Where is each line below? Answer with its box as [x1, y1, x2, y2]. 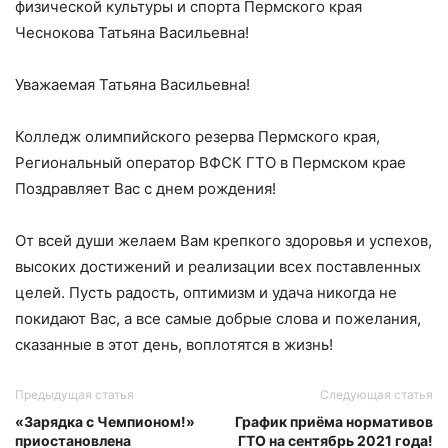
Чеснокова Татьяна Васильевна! [15, 22, 249, 42]
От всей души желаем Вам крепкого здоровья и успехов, [15, 230, 432, 250]
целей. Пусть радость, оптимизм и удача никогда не [15, 282, 397, 302]
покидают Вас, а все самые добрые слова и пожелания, [15, 308, 421, 328]
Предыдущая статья [15, 386, 134, 402]
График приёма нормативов [235, 412, 433, 430]
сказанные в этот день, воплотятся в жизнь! [15, 334, 333, 354]
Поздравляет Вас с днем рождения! [15, 178, 276, 198]
